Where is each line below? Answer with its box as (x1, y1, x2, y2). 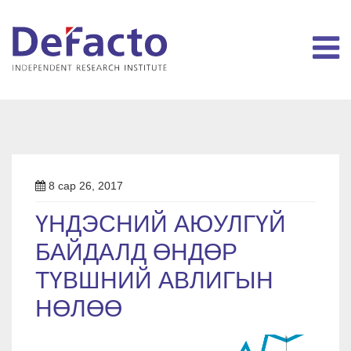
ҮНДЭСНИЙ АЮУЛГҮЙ (35, 210, 286, 238)
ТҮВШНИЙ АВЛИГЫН (35, 266, 273, 295)
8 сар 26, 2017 (45, 179, 123, 192)
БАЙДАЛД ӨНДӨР (35, 238, 237, 266)
